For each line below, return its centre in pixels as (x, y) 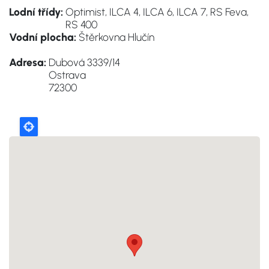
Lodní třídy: (36, 12)
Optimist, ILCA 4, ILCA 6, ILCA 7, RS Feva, (157, 12)
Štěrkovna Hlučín (116, 37)
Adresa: (28, 62)
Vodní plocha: (43, 37)
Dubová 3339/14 (84, 62)
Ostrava (67, 75)
